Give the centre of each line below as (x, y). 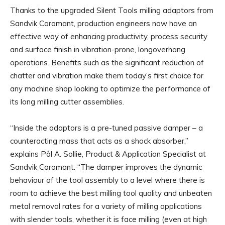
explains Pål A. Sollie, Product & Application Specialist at (108, 154)
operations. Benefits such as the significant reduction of (107, 62)
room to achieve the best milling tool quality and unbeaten (111, 193)
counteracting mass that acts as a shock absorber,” (99, 141)
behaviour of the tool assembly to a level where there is (107, 180)
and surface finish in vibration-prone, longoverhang (98, 49)
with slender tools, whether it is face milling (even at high (108, 219)
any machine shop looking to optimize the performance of (110, 88)
